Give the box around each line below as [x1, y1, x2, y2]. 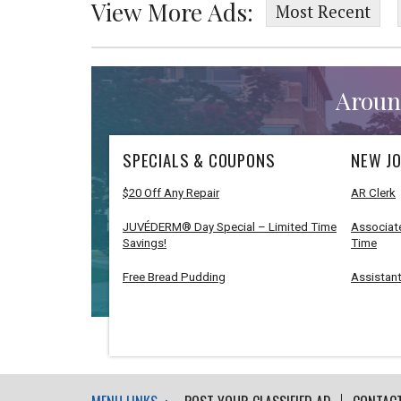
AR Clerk [350, 185, 396, 200]
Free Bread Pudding [123, 269, 226, 284]
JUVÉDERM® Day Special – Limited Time [123, 219, 337, 234]
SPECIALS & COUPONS [123, 147, 276, 172]
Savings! [123, 235, 166, 250]
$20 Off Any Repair [123, 185, 219, 200]
